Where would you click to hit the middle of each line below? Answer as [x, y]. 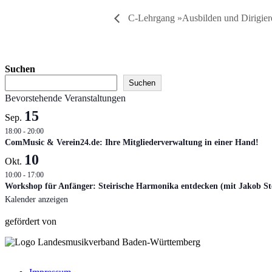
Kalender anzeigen [36, 200]
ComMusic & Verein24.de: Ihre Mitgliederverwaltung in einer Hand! [132, 143]
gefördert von [31, 222]
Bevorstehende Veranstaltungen [65, 98]
